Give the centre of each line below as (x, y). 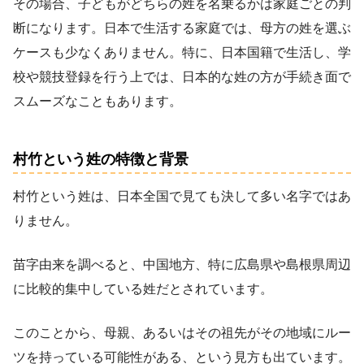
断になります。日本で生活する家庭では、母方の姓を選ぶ (182, 28)
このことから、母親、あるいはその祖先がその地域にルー (182, 332)
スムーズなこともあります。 (97, 101)
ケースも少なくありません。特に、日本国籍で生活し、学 (182, 52)
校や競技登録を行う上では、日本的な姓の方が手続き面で (182, 76)
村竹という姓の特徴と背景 (101, 160)
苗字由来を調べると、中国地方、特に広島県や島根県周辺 (182, 264)
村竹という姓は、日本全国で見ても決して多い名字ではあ (182, 196)
